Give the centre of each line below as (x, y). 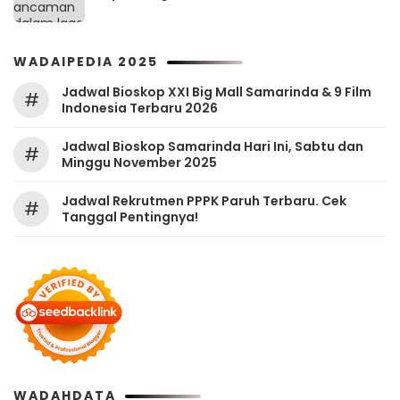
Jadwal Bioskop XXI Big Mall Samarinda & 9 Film (217, 92)
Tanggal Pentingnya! (130, 217)
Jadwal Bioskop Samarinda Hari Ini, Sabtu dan (212, 147)
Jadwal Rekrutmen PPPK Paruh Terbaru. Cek (204, 201)
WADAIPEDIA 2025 (86, 62)
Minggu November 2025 (139, 163)
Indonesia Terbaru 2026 (140, 108)
